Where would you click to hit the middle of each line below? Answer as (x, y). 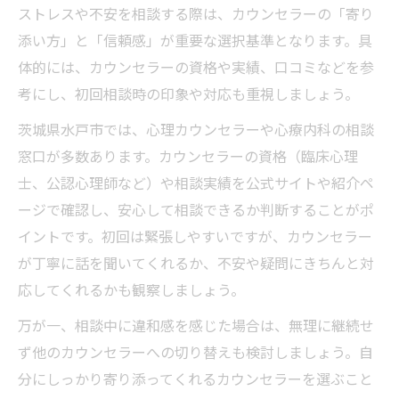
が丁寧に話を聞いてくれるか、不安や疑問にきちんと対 (196, 263)
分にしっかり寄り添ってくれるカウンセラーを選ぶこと (195, 379)
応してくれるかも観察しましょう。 (131, 290)
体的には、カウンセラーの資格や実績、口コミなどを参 (196, 67)
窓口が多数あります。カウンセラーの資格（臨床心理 (188, 156)
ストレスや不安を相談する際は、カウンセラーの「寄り (196, 14)
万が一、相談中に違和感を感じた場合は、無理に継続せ (196, 326)
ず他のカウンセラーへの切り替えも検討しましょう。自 (195, 352)
